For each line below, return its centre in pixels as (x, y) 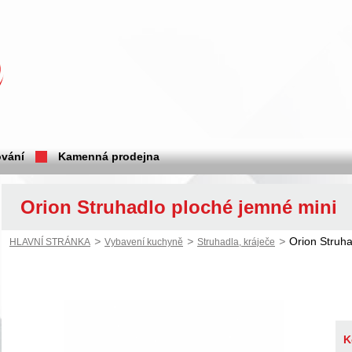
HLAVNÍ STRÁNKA (50, 242)
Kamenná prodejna (109, 156)
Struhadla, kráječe (236, 242)
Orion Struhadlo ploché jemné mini (179, 207)
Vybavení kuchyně (144, 242)
